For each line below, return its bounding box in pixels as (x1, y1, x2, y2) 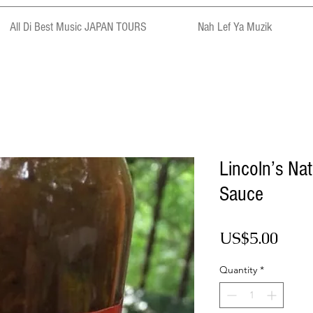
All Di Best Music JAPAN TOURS (10, 20, 147, 34)
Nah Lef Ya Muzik (197, 20, 272, 34)
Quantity (219, 263, 257, 277)
